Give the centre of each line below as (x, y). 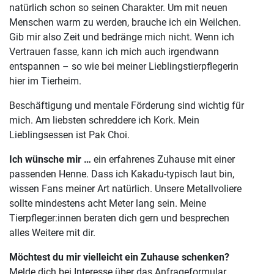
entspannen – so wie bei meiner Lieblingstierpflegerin (124, 67)
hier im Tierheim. (45, 81)
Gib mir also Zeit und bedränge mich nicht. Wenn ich (122, 37)
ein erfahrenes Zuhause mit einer (164, 160)
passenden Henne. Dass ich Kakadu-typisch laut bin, (122, 174)
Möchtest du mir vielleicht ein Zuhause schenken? (119, 257)
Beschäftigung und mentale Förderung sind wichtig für (127, 106)
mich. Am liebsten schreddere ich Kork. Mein (104, 120)
